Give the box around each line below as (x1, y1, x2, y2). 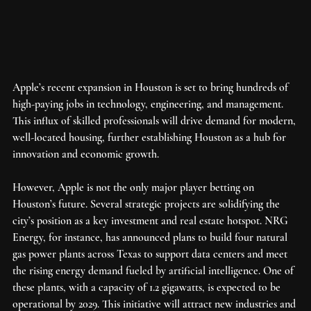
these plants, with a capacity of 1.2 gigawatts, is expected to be (12, 280, 283, 294)
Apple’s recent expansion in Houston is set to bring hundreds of (12, 80, 291, 94)
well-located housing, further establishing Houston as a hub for (12, 130, 289, 144)
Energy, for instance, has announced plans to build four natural (12, 230, 290, 244)
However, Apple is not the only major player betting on (12, 180, 257, 194)
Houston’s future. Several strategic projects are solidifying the (12, 196, 283, 211)
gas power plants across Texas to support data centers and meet (12, 246, 290, 261)
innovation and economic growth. (12, 146, 159, 161)
